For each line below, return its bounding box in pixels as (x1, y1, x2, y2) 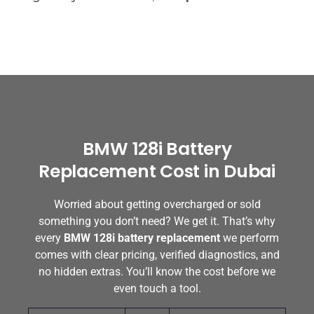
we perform (220, 231, 279, 245)
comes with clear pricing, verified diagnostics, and (34, 247, 280, 261)
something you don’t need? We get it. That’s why (39, 214, 275, 228)
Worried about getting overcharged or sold (53, 197, 261, 211)
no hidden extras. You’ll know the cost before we (39, 264, 275, 278)
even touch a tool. (113, 281, 201, 295)
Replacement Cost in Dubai (39, 158, 275, 184)
